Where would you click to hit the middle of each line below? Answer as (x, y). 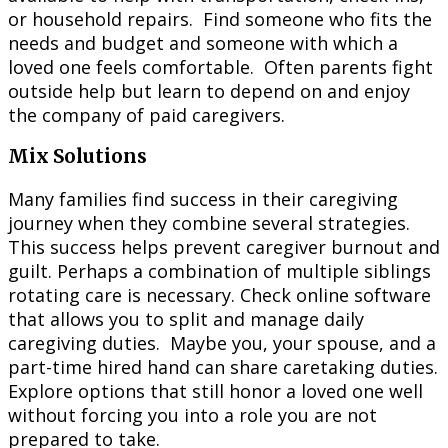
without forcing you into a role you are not (192, 414)
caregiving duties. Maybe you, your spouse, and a (222, 342)
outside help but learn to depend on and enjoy (209, 90)
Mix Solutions (77, 157)
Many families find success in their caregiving (203, 198)
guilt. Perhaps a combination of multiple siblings (219, 270)
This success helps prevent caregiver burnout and (224, 246)
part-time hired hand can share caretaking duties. (223, 366)
